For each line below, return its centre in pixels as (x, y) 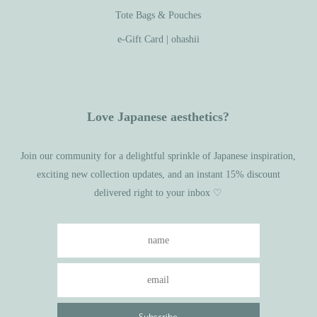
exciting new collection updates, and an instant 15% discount (158, 174)
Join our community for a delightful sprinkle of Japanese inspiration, (158, 156)
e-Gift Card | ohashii (158, 39)
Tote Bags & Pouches (158, 15)
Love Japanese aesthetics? (158, 116)
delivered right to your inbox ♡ (158, 192)
